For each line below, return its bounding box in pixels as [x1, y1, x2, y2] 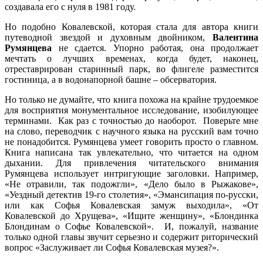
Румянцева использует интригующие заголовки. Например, [5, 168, 258, 178]
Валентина [213, 32, 258, 42]
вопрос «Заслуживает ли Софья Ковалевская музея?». [5, 242, 219, 252]
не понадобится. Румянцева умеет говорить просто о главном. [5, 136, 258, 147]
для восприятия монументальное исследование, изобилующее [5, 104, 258, 115]
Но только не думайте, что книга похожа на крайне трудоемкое [5, 94, 258, 104]
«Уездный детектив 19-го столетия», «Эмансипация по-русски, [5, 189, 258, 200]
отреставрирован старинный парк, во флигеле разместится [5, 63, 258, 74]
